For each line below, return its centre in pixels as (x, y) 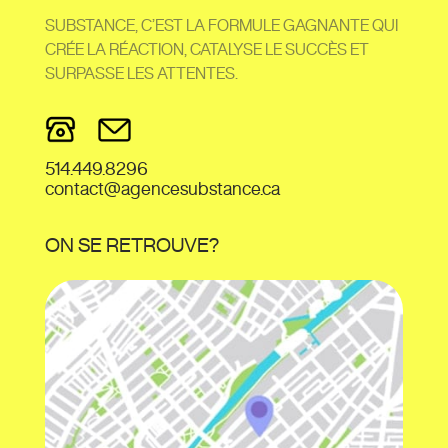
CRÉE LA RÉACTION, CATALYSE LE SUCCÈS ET (206, 49)
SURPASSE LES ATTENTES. (141, 73)
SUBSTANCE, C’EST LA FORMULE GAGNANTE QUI (221, 25)
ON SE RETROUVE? (131, 245)
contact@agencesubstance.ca (162, 188)
